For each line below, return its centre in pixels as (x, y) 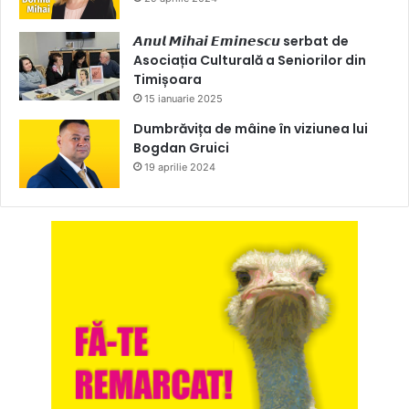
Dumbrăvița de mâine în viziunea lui (251, 128)
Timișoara (168, 79)
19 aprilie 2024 (180, 167)
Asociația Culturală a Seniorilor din (250, 60)
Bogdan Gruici (181, 147)
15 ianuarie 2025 (184, 98)
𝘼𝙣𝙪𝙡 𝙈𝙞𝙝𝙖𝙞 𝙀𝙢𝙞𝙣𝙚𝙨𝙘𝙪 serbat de (241, 41)
